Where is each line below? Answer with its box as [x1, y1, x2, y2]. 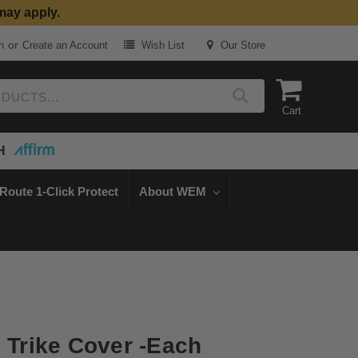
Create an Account [22, 39, 108, 52]
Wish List [138, 39, 185, 52]
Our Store [217, 39, 266, 52]
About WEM [138, 184, 209, 198]
